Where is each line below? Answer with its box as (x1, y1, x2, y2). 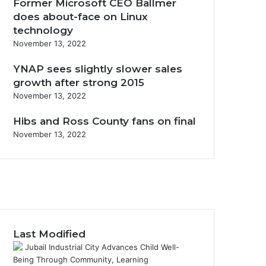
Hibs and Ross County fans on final (13, 115, 196, 127)
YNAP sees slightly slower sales (13, 63, 182, 75)
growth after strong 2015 (13, 77, 144, 88)
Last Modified (13, 228, 85, 240)
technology (13, 24, 73, 36)
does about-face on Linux (13, 11, 148, 23)
